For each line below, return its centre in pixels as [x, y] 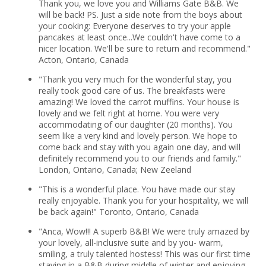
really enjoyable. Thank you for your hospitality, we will [143, 200]
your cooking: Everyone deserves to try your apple [134, 26]
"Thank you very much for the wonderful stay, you [135, 79]
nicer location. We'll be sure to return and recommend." [144, 48]
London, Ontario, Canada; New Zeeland [115, 169]
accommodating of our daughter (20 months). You [135, 124]
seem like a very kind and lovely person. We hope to [138, 135]
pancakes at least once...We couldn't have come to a [139, 37]
